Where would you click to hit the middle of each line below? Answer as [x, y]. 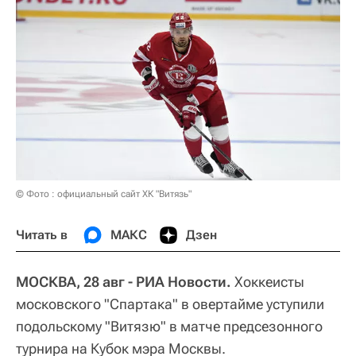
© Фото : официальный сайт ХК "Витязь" [104, 194]
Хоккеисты [268, 282]
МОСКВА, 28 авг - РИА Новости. [124, 282]
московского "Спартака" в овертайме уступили [170, 304]
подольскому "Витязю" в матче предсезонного [169, 327]
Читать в [42, 235]
